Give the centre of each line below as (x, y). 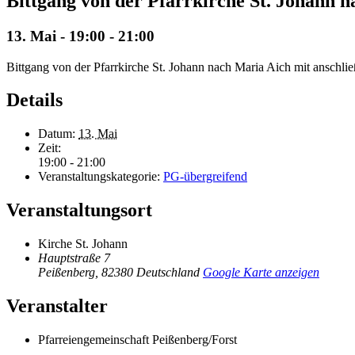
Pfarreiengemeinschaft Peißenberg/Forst (137, 339)
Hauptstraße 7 (74, 258)
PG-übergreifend (205, 177)
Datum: (57, 134)
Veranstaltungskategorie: (99, 177)
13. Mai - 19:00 (56, 36)
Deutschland (168, 273)
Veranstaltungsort (79, 210)
